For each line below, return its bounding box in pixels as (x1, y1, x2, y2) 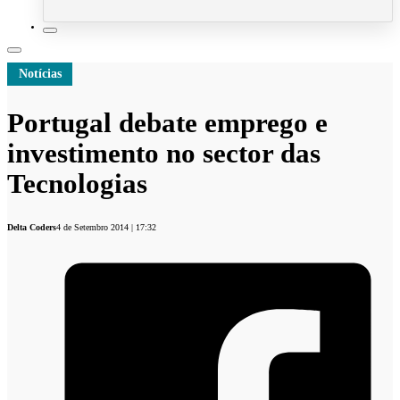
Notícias (18, 67, 62, 81)
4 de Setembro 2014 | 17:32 (56, 222, 156, 233)
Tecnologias (7, 168, 147, 200)
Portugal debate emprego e (7, 107, 328, 139)
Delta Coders (7, 222, 56, 233)
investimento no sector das (7, 137, 321, 170)
